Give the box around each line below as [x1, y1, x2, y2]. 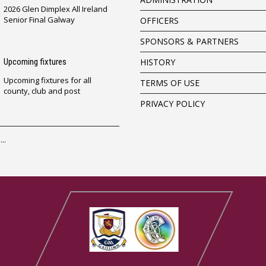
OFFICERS [140, 14, 179, 26]
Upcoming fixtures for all [3, 74, 91, 85]
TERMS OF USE [140, 77, 199, 88]
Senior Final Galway [3, 14, 75, 25]
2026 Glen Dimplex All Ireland [3, 3, 107, 14]
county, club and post [3, 85, 80, 96]
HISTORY [140, 56, 175, 68]
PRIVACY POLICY [140, 97, 205, 109]
